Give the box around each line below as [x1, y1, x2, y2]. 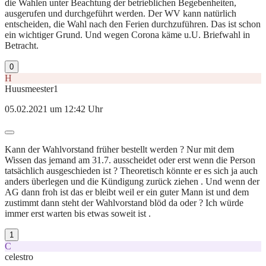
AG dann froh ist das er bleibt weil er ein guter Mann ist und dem [5, 186, 249, 197]
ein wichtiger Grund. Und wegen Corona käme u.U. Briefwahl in [5, 29, 250, 40]
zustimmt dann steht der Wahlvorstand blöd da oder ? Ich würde [5, 197, 243, 208]
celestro [5, 251, 33, 262]
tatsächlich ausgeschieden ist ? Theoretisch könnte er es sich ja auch [5, 165, 258, 176]
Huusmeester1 [5, 83, 58, 94]
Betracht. [5, 40, 39, 50]
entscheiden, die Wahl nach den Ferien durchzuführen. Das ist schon [5, 18, 261, 29]
